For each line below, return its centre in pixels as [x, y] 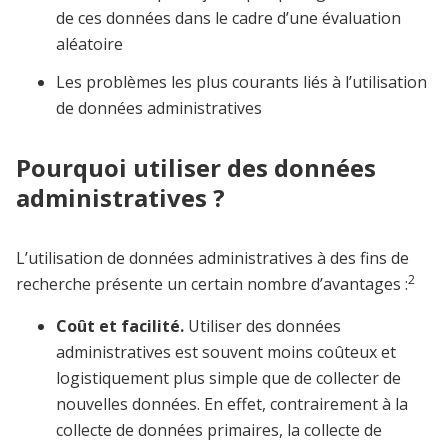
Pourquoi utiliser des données [196, 168]
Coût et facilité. [122, 326]
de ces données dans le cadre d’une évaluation [228, 18]
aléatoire [89, 44]
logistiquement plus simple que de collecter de [228, 378]
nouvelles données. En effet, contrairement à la [232, 404]
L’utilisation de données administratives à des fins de [212, 258]
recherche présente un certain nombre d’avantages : [212, 284]
